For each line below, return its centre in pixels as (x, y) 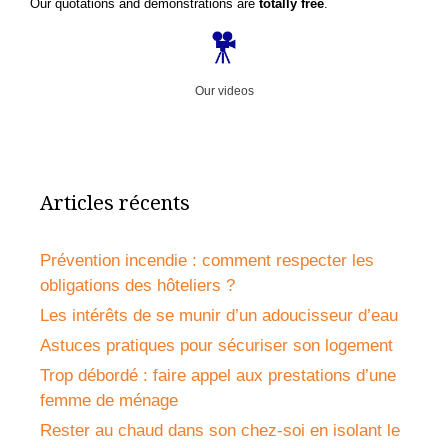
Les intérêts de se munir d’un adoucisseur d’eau (219, 316)
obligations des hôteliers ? (137, 286)
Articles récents (115, 203)
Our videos (224, 91)
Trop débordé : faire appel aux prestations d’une (218, 376)
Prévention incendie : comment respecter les (207, 261)
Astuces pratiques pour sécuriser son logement (216, 346)
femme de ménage (109, 401)
